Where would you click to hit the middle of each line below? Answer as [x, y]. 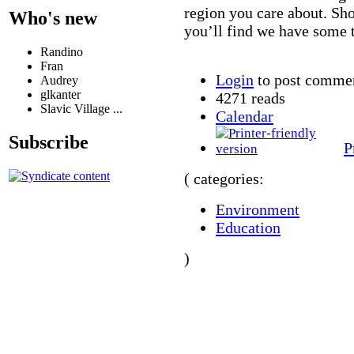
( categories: [224, 178]
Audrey [59, 80]
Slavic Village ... [81, 108]
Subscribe [49, 142]
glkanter [60, 94]
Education [248, 227]
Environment [258, 209]
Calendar [245, 116]
